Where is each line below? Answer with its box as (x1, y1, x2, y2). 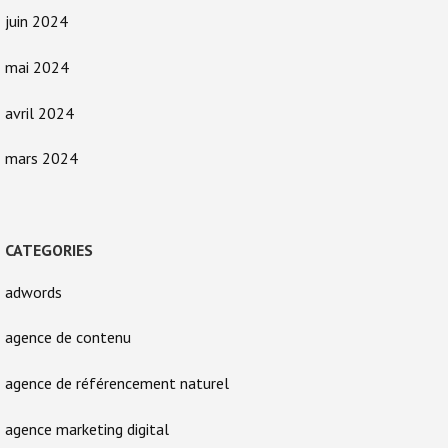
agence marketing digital (5, 418, 169, 439)
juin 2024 (5, 11, 68, 32)
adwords (5, 281, 62, 302)
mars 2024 (5, 148, 78, 169)
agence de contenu (5, 327, 131, 348)
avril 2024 (5, 102, 74, 123)
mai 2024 (5, 57, 69, 77)
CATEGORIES (5, 239, 93, 260)
